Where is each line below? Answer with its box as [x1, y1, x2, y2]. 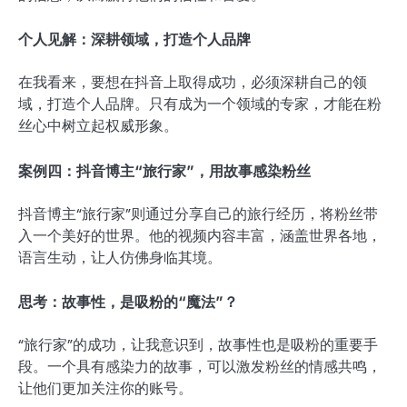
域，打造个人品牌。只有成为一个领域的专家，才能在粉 [18, 94, 382, 115]
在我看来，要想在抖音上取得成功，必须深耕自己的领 [18, 72, 367, 94]
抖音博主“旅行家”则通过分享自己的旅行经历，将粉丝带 [18, 203, 378, 224]
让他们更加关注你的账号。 [18, 377, 193, 399]
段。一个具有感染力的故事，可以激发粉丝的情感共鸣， [18, 355, 382, 377]
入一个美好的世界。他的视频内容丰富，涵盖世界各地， [18, 224, 382, 246]
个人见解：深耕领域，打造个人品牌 [18, 30, 251, 49]
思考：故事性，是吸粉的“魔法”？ [18, 292, 238, 311]
